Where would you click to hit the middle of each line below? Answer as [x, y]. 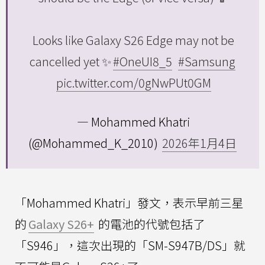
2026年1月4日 [199, 143]
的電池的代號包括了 [150, 224]
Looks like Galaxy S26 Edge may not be [133, 40]
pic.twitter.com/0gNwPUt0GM [133, 82]
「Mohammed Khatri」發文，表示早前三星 [129, 202]
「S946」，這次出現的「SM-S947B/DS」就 [130, 245]
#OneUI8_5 [143, 61]
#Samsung [207, 61]
